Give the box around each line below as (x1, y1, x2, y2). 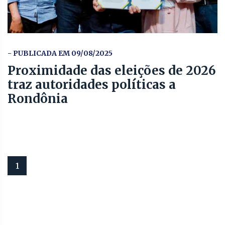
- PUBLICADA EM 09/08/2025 (8, 49, 113, 58)
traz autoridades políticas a (8, 77, 176, 93)
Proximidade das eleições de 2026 (8, 63, 216, 79)
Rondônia (8, 91, 68, 107)
